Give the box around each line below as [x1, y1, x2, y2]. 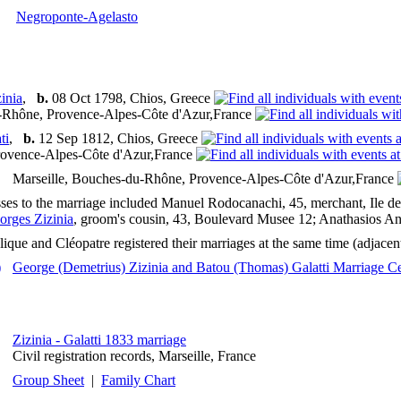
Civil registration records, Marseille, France [13, 348, 256, 364]
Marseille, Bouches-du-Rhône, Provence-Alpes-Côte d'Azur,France [13, 171, 397, 187]
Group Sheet [13, 372, 84, 388]
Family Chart [101, 372, 175, 388]
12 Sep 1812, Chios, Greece [35, 131, 201, 147]
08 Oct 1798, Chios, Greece [48, 90, 214, 107]
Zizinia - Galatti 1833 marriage [13, 332, 186, 348]
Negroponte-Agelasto [16, 9, 138, 25]
